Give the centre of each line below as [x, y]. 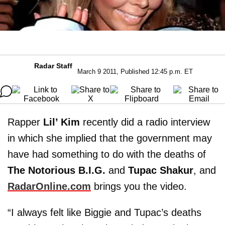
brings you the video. [139, 186]
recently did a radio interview [145, 122]
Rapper [25, 122]
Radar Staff [53, 66]
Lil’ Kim [62, 122]
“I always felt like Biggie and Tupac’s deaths [104, 212]
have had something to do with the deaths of [107, 154]
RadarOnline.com [49, 186]
